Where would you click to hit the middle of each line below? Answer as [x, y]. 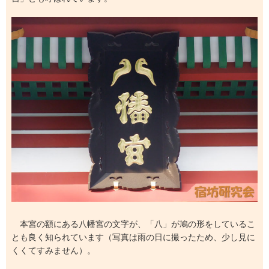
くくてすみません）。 [53, 251]
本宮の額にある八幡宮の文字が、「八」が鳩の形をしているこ [133, 224]
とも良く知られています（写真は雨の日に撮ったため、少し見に [133, 237]
